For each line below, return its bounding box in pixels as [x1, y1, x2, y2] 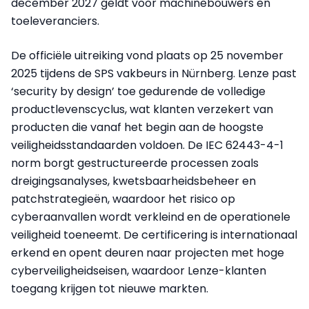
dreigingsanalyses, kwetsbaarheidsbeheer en [11, 173, 256, 190]
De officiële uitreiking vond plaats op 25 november [11, 48, 283, 64]
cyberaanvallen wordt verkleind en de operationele [11, 209, 290, 226]
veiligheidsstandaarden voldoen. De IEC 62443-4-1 [11, 137, 283, 154]
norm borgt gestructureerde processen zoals [11, 155, 259, 172]
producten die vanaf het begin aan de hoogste [11, 119, 263, 136]
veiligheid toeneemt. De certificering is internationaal [11, 227, 297, 243]
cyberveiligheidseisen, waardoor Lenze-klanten [11, 263, 266, 279]
